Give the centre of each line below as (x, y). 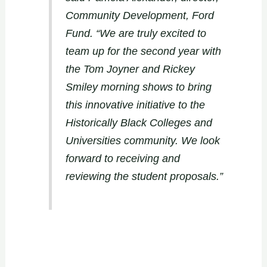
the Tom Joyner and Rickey (130, 69)
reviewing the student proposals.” (144, 177)
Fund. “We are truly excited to (136, 34)
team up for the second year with (143, 52)
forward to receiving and (122, 159)
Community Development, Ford (139, 16)
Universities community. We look (142, 141)
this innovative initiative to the (135, 105)
